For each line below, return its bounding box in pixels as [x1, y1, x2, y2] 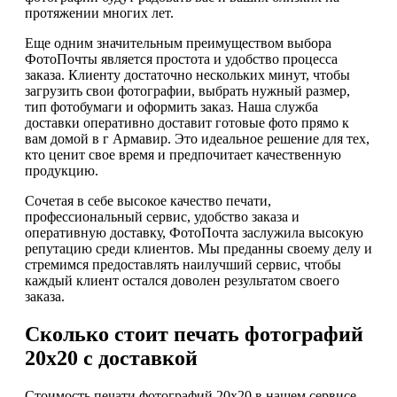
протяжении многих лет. [25, 5, 174, 21]
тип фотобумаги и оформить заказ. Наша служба [25, 99, 318, 115]
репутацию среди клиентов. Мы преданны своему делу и [25, 241, 372, 257]
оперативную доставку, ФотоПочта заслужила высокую [25, 225, 363, 241]
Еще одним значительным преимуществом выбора [25, 35, 331, 51]
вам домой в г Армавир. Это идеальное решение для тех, [25, 131, 370, 147]
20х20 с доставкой [25, 346, 198, 370]
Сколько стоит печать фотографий [25, 323, 363, 346]
